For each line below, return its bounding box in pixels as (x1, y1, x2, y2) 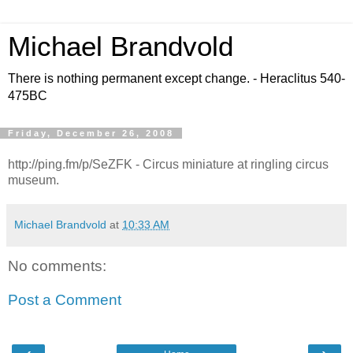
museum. (8, 173, 59, 187)
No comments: (8, 257, 106, 274)
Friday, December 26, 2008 (8, 128, 174, 138)
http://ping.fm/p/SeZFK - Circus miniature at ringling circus (8, 157, 329, 171)
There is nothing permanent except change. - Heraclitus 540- (8, 72, 345, 85)
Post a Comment (8, 292, 121, 309)
